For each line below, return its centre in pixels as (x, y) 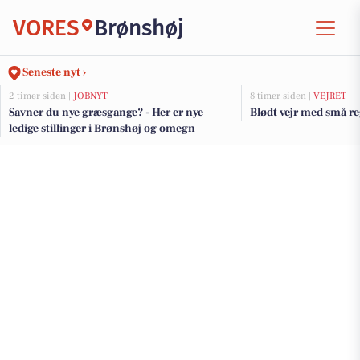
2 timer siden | (41, 96)
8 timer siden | (282, 96)
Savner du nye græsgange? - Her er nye (106, 112)
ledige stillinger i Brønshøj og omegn (102, 129)
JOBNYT (90, 96)
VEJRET (330, 96)
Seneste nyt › (54, 72)
